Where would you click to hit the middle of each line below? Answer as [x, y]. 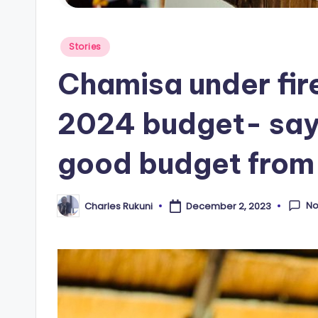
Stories [86, 46]
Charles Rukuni [119, 206]
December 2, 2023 [228, 206]
